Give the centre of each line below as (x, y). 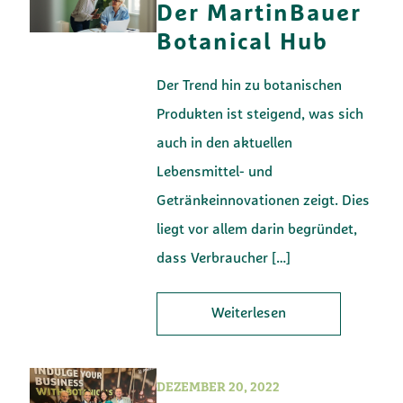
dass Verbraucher (213, 259)
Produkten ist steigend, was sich (260, 115)
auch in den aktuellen (225, 143)
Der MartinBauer (260, 14)
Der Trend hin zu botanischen (250, 86)
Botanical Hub (243, 43)
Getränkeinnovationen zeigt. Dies (264, 201)
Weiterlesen (249, 313)
